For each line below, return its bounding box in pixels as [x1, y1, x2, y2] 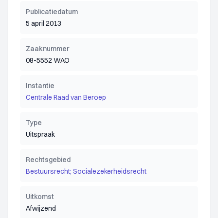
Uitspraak [26, 130, 55, 139]
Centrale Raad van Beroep [26, 93, 106, 102]
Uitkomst [26, 192, 54, 201]
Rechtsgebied [26, 155, 71, 164]
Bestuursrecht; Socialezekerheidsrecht [26, 167, 146, 176]
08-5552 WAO [26, 56, 70, 65]
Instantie [26, 81, 54, 90]
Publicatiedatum [26, 7, 78, 16]
